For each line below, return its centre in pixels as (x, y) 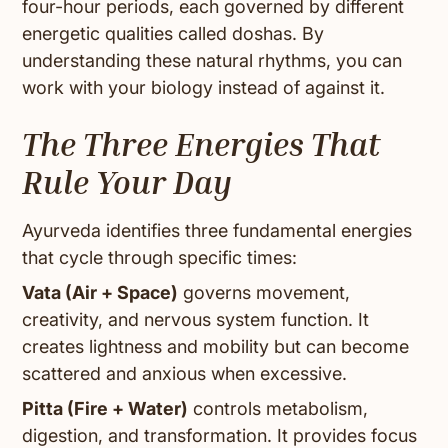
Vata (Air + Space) (100, 293)
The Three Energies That (201, 144)
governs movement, (264, 293)
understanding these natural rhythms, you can (212, 61)
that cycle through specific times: (160, 258)
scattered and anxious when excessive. (185, 374)
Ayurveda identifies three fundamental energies (217, 231)
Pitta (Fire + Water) (105, 409)
